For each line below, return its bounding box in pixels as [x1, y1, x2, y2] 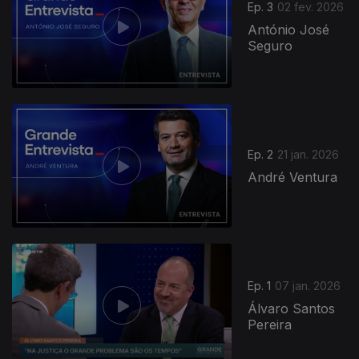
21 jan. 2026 [277, 147, 340, 162]
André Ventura [248, 169, 338, 186]
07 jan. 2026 [275, 279, 341, 293]
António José [248, 22, 330, 38]
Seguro [248, 38, 293, 54]
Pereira [248, 317, 292, 333]
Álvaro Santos [248, 301, 336, 317]
